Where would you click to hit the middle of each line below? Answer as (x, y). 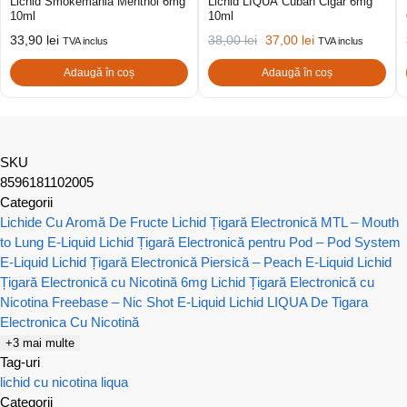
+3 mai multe (40, 342)
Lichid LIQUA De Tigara (298, 302)
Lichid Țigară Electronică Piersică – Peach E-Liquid (203, 262)
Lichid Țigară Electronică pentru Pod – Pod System (250, 242)
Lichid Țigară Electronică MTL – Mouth (285, 222)
